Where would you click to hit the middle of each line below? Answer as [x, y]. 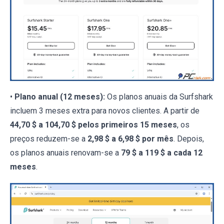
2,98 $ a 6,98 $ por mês [130, 139]
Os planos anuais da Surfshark [159, 97]
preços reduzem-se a [49, 139]
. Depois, [189, 139]
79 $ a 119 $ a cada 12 [162, 153]
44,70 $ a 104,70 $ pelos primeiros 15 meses [93, 125]
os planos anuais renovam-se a [65, 153]
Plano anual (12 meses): [60, 97]
